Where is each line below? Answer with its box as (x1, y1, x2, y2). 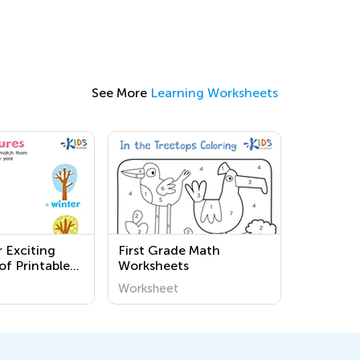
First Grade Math (118, 243, 220, 258)
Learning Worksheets (150, 85, 278, 100)
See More (92, 85, 150, 100)
